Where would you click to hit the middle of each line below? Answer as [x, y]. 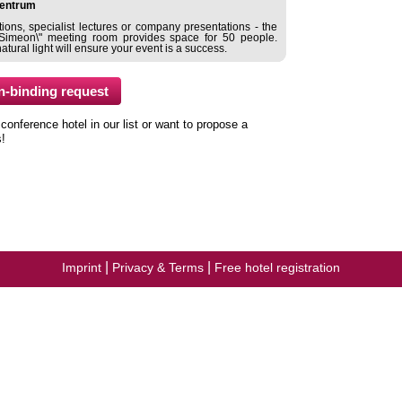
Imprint [82, 267]
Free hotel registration [277, 267]
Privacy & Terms [158, 267]
